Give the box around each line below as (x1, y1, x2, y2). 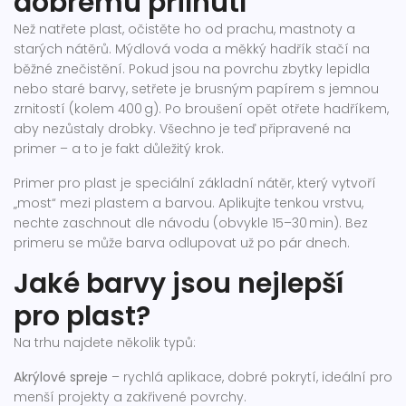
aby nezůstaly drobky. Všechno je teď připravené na (14, 120, 351, 138)
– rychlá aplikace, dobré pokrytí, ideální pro (108, 368, 392, 386)
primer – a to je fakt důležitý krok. (14, 140, 224, 158)
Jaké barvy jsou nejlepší (14, 265, 344, 303)
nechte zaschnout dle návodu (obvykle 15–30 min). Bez (14, 214, 368, 232)
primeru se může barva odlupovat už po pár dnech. (14, 234, 350, 252)
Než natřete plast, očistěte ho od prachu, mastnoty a (14, 20, 355, 38)
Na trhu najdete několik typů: (14, 333, 196, 352)
